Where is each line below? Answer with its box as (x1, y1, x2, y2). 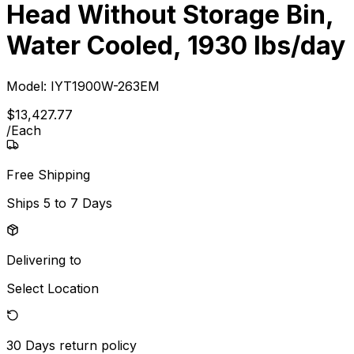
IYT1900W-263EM (51, 77, 160, 94)
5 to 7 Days (43, 194, 112, 211)
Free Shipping (6, 166, 90, 183)
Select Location (6, 280, 99, 296)
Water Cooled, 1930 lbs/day (6, 30, 345, 62)
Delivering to (6, 251, 81, 268)
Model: (6, 77, 51, 94)
